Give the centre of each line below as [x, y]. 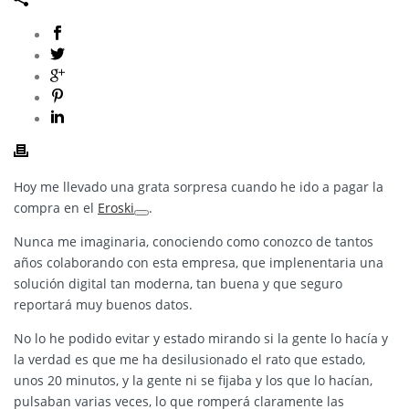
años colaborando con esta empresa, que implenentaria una [199, 263]
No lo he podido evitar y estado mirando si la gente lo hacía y [201, 339]
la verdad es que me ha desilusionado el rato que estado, [189, 360]
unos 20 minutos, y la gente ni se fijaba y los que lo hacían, [193, 381]
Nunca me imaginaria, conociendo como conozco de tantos [194, 242]
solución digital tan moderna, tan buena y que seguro [178, 284]
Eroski [116, 208]
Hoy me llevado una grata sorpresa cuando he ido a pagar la [199, 187]
